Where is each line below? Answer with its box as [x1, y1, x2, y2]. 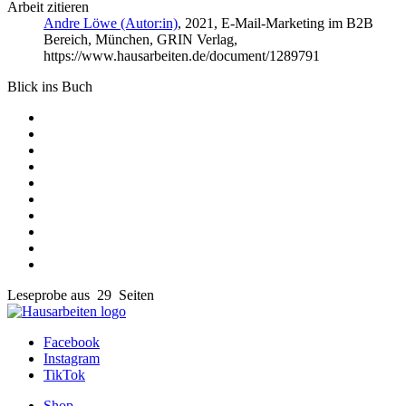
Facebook [43, 334, 100, 351]
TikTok [43, 367, 85, 383]
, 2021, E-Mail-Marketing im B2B [178, 15, 373, 32]
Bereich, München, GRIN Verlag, [43, 32, 237, 48]
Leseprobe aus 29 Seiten [7, 287, 154, 304]
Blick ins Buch [7, 79, 92, 95]
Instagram [43, 351, 100, 367]
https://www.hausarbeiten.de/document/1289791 [43, 48, 320, 64]
